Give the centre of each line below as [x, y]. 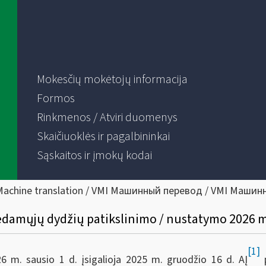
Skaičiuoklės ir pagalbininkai [103, 137]
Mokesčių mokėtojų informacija [112, 80]
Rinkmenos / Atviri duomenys [107, 118]
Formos [56, 99]
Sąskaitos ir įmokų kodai [94, 156]
